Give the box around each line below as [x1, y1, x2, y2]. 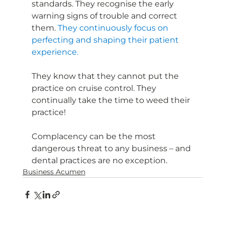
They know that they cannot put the [31, 71, 181, 81]
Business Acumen [22, 167, 85, 177]
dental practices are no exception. [31, 156, 167, 166]
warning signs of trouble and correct [31, 11, 179, 21]
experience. [31, 47, 78, 57]
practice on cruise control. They [31, 83, 158, 93]
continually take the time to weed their [31, 95, 192, 105]
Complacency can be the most [31, 132, 158, 142]
